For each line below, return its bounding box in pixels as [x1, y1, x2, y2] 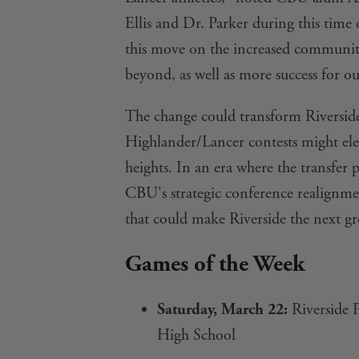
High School [157, 325, 236, 346]
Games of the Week [125, 250, 305, 280]
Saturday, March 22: [157, 300, 288, 321]
